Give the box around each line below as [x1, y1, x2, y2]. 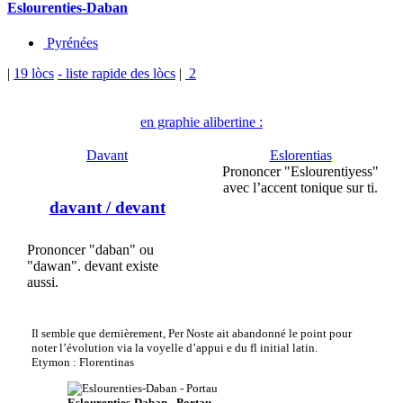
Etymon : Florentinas [31, 355, 134, 370]
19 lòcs [13, 66, 54, 82]
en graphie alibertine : [140, 114, 263, 130]
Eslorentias [269, 148, 332, 164]
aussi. [27, 273, 58, 290]
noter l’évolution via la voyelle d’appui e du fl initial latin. [31, 341, 318, 355]
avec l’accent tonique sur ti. [223, 180, 378, 196]
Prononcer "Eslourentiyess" [222, 164, 379, 180]
